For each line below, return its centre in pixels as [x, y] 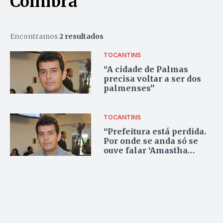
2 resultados [81, 36]
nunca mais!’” [133, 160]
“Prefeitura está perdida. [155, 132]
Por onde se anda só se [151, 141]
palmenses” [129, 88]
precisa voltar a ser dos [153, 79]
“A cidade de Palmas [146, 69]
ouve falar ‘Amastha [146, 151]
